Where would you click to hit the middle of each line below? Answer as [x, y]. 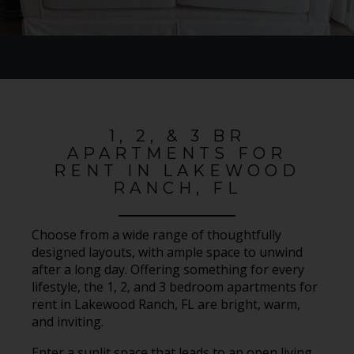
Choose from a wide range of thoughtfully [156, 235]
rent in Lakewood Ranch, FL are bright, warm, [166, 304]
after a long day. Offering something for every [168, 269]
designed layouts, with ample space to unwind [167, 252]
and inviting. [69, 322]
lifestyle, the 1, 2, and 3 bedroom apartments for [175, 287]
